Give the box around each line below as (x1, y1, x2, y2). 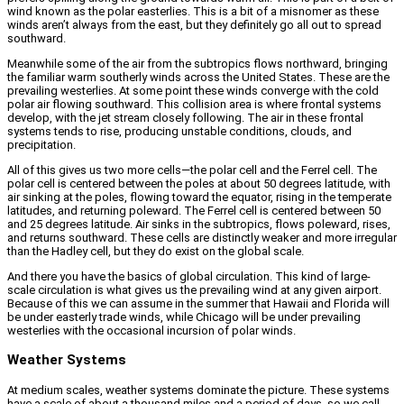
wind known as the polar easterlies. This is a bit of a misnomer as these (7, 4, 379, 18)
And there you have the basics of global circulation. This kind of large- (7, 269, 371, 283)
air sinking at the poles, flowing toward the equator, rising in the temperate (7, 189, 391, 204)
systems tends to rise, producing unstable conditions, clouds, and (7, 124, 352, 138)
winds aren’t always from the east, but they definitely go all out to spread (7, 17, 381, 32)
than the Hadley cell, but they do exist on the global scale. (7, 243, 304, 258)
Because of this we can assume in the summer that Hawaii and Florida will (7, 296, 390, 310)
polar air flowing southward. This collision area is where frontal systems (7, 96, 381, 111)
